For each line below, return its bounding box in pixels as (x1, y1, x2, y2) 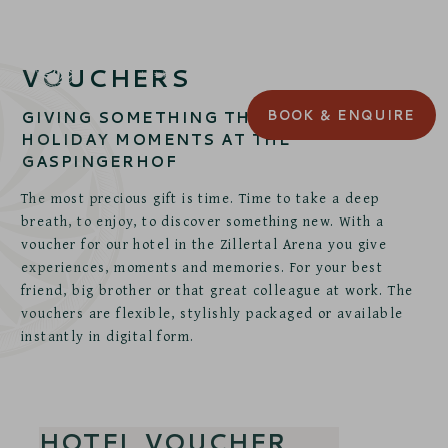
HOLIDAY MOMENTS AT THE (21, 129, 291, 150)
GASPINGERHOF (21, 151, 177, 172)
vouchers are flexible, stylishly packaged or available (21, 303, 404, 323)
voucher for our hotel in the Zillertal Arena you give (21, 234, 388, 254)
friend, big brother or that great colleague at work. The (21, 280, 414, 300)
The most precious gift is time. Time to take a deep (21, 188, 380, 208)
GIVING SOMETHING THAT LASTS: (21, 107, 348, 128)
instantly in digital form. (21, 326, 195, 346)
